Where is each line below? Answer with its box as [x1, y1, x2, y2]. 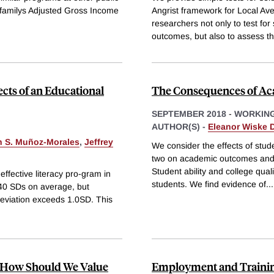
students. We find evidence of [152, 179, 266, 190]
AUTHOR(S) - [152, 121, 208, 131]
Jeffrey [84, 136, 113, 147]
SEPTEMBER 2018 [152, 108, 226, 119]
